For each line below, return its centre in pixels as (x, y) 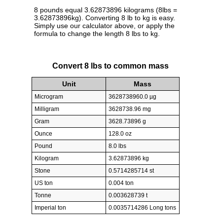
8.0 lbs (117, 146)
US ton (44, 183)
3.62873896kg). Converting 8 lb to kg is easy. (105, 18)
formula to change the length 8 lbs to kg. (97, 34)
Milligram (47, 109)
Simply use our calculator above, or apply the (104, 26)
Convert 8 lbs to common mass (110, 66)
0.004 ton (121, 183)
